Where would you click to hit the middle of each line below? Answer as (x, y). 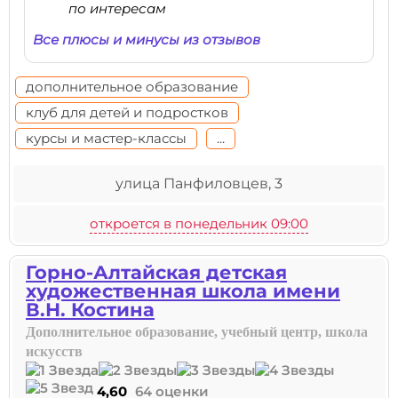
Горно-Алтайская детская (156, 272)
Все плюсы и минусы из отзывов (147, 40)
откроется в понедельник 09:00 (199, 223)
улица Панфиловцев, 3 (199, 183)
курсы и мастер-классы (106, 138)
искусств (54, 351)
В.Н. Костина (90, 310)
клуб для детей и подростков (127, 112)
